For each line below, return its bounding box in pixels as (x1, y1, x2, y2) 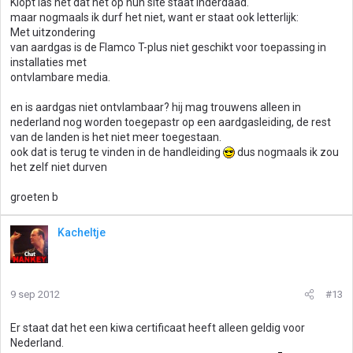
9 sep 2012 (10, 288, 60, 300)
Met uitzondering (10, 26, 95, 39)
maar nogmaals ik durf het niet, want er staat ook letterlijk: (10, 11, 299, 24)
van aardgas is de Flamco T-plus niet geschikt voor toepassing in (10, 41, 326, 54)
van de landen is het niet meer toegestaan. (10, 131, 221, 143)
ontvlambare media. (10, 71, 110, 84)
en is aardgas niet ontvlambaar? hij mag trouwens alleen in (10, 101, 301, 113)
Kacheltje (58, 226, 106, 239)
